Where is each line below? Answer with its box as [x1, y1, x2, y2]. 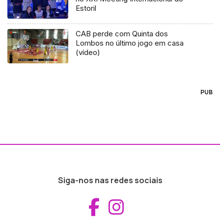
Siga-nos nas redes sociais [57, 175, 163, 186]
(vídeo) [76, 48, 101, 57]
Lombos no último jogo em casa [76, 38, 184, 48]
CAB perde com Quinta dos [76, 29, 168, 39]
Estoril [76, 3, 97, 13]
